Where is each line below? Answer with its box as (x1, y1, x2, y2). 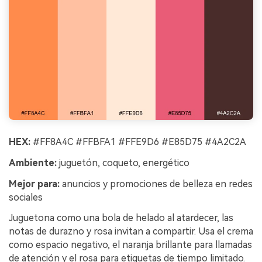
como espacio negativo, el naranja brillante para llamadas (9, 239, 252, 251)
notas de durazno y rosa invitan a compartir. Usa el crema (9, 226, 253, 237)
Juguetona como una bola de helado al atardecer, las (9, 212, 233, 224)
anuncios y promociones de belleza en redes (60, 178, 253, 189)
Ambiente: (9, 157, 57, 168)
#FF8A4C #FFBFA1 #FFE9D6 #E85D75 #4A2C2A (30, 136, 246, 147)
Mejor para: (9, 178, 60, 189)
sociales (9, 191, 43, 203)
